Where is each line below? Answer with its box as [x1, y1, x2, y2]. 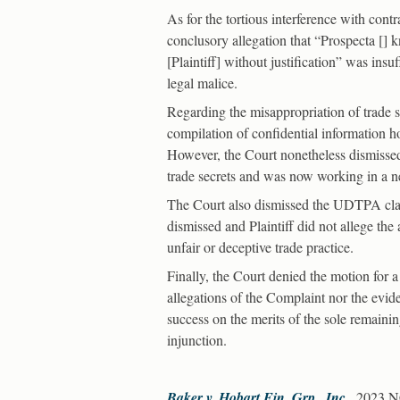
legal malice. [167, 72, 237, 92]
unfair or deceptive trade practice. [167, 237, 354, 256]
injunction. [167, 329, 227, 349]
